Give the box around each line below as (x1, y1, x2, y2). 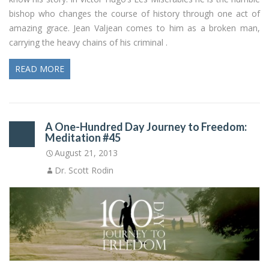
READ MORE (15, 62, 64, 74)
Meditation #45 (45, 130, 121, 144)
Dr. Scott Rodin (55, 164, 113, 176)
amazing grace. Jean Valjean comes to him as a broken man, (9, 22, 260, 34)
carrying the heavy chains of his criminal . (9, 36, 168, 48)
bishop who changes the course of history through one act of (9, 7, 260, 19)
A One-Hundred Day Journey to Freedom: (45, 119, 247, 133)
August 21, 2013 (55, 147, 118, 159)
